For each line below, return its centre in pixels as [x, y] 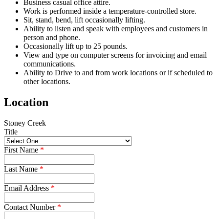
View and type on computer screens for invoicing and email [115, 55]
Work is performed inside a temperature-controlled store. [110, 11]
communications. [50, 64]
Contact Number [31, 207]
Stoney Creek [25, 123]
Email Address [27, 188]
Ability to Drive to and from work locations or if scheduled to [118, 73]
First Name [22, 150]
